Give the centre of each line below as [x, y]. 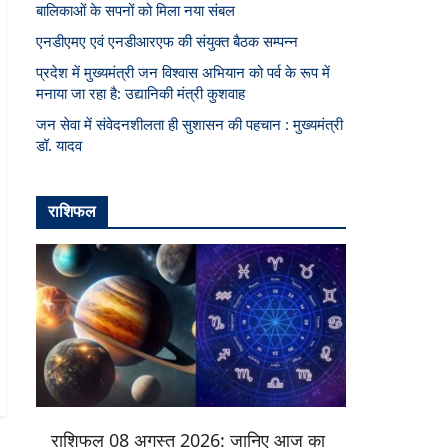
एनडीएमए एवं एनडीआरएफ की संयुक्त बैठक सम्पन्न [167, 41]
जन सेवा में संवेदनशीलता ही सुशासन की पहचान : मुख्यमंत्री [189, 124]
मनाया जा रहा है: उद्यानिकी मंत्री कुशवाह [140, 93]
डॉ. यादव [59, 145]
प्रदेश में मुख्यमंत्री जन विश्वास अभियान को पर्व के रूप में [183, 72]
